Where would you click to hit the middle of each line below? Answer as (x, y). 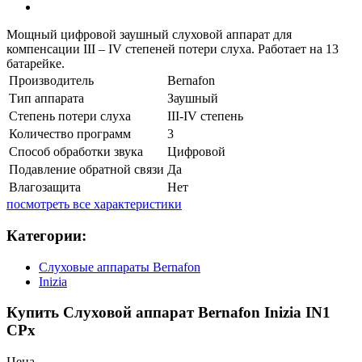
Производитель (51, 81)
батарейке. (36, 64)
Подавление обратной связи (86, 170)
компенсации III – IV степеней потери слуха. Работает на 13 (173, 49)
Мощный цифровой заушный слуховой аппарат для (149, 35)
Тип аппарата (46, 99)
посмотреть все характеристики (94, 204)
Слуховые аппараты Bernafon (120, 267)
